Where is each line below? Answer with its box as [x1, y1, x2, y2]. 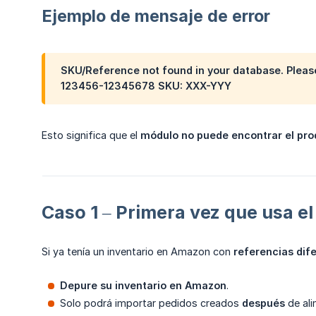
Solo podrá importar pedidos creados [60, 296, 242, 309]
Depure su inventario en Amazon [60, 279, 226, 291]
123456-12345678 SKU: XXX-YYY [61, 80, 231, 92]
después [242, 296, 285, 309]
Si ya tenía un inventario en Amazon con [42, 245, 233, 257]
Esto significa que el [42, 128, 140, 141]
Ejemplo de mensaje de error [42, 6, 270, 27]
